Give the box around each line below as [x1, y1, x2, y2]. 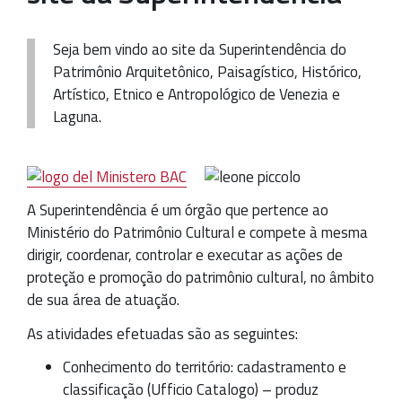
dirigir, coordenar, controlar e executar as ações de [27, 243, 343, 267]
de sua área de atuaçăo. [27, 288, 179, 312]
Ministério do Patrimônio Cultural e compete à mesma [27, 221, 368, 245]
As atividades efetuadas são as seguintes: [27, 321, 298, 345]
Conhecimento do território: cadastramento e [63, 355, 346, 380]
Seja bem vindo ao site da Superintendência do [53, 38, 346, 62]
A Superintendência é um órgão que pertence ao [27, 198, 328, 223]
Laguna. [53, 105, 101, 129]
